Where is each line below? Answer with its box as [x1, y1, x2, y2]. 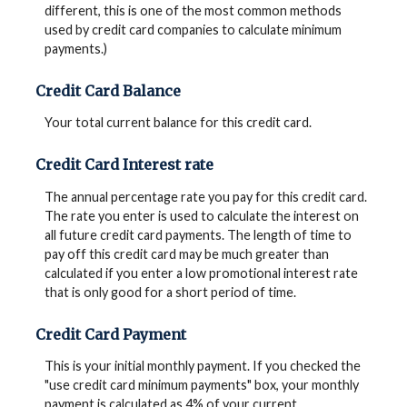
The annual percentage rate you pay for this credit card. [44, 188, 367, 204]
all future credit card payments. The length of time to [44, 226, 352, 243]
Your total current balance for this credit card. [44, 114, 312, 131]
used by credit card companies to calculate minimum [44, 21, 342, 37]
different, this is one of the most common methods [44, 2, 342, 18]
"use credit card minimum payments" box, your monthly [44, 377, 359, 393]
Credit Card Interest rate [35, 155, 213, 174]
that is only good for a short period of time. [44, 283, 296, 300]
